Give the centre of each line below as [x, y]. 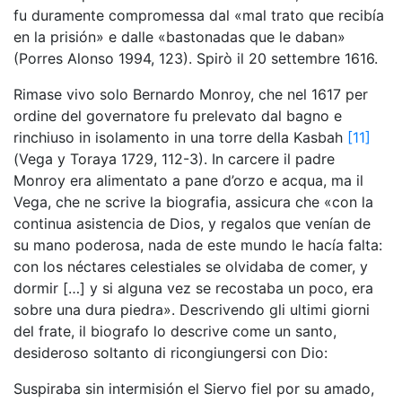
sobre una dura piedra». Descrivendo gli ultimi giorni [192, 310]
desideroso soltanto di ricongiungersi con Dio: [170, 353]
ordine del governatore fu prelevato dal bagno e [178, 116]
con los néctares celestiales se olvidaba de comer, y [191, 267]
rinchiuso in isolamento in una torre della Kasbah [178, 137]
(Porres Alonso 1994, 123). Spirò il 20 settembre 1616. [196, 58]
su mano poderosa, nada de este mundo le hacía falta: [198, 245]
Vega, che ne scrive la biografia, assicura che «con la [193, 202]
